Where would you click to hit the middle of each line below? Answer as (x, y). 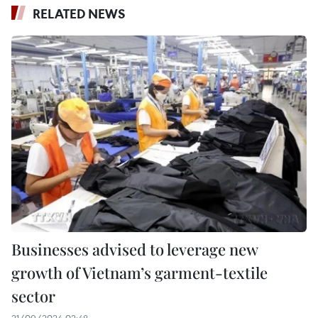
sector (33, 296)
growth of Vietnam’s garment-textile (139, 273)
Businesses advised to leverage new (135, 250)
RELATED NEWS (79, 13)
